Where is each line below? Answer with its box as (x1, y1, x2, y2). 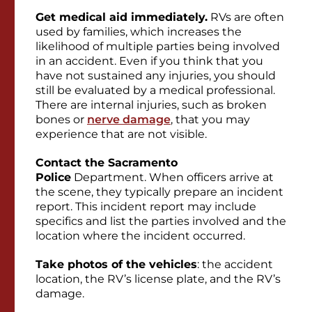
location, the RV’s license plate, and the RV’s (36, 272, 281, 286)
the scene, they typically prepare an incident (36, 185, 283, 199)
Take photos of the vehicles (36, 258, 197, 272)
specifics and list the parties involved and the (36, 214, 286, 228)
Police (36, 171, 71, 185)
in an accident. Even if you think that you (36, 54, 263, 68)
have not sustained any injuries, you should (36, 69, 276, 83)
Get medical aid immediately (36, 10, 205, 24)
